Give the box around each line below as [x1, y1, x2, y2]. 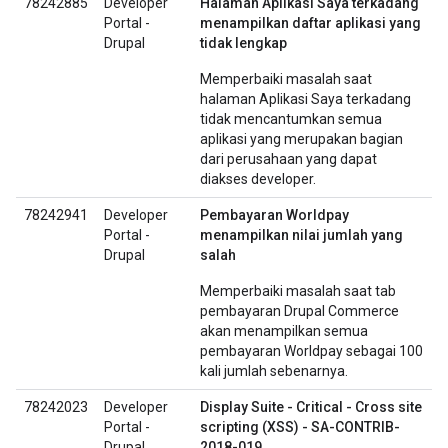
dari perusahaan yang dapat [200, 151, 377, 167]
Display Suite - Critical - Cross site [200, 399, 422, 415]
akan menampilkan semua [200, 323, 368, 339]
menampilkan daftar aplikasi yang [200, 15, 421, 31]
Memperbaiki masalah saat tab [200, 283, 396, 299]
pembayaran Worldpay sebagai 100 [200, 343, 423, 359]
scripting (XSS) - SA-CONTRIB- [200, 419, 400, 435]
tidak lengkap [200, 35, 287, 51]
